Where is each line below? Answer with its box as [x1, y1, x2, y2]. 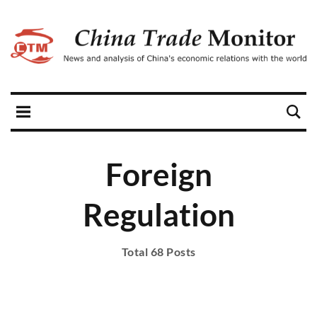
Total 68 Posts [121, 245, 196, 259]
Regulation [82, 196, 235, 234]
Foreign [105, 156, 212, 193]
